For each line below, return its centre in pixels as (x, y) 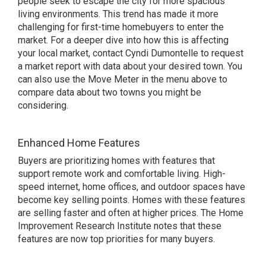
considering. (43, 105)
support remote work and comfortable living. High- (122, 174)
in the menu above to (183, 79)
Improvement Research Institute (85, 226)
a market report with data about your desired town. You (130, 66)
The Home (222, 213)
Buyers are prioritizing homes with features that (116, 161)
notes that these (186, 226)
